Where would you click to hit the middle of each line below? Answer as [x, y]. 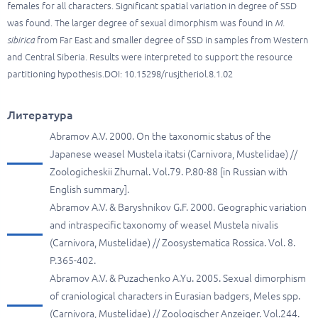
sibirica [21, 40]
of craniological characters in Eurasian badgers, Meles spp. [175, 296]
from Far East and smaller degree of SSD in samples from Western [171, 40]
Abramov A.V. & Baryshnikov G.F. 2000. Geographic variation [178, 207]
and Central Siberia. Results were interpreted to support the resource [150, 57]
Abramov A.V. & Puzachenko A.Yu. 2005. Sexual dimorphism [178, 278]
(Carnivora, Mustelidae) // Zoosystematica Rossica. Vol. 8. [172, 243]
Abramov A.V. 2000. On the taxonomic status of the [160, 136]
